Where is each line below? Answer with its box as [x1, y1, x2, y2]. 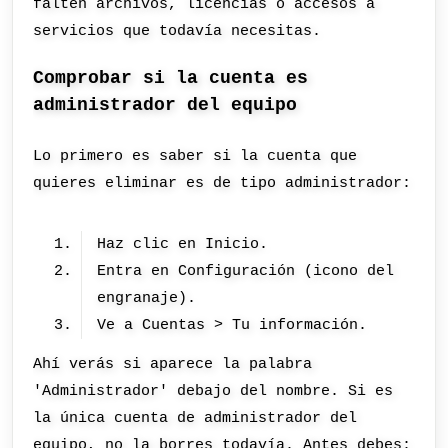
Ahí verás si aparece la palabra [33, 355, 313, 374]
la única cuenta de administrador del [33, 409, 358, 428]
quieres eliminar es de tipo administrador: [33, 174, 412, 193]
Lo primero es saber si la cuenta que [33, 147, 358, 166]
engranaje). [97, 288, 197, 307]
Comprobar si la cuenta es [33, 68, 309, 89]
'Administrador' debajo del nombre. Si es [33, 382, 394, 401]
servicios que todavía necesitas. [33, 21, 322, 40]
